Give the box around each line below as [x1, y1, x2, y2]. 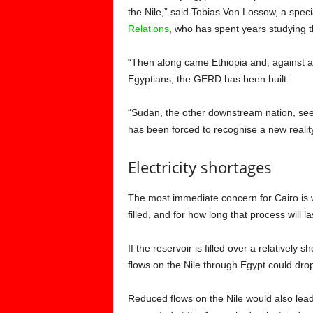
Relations [127, 23, 169, 34]
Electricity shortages [127, 156, 272, 177]
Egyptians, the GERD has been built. [127, 73, 289, 85]
